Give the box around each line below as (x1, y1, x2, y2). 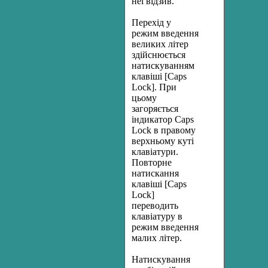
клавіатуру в (132, 211, 182, 221)
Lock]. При (132, 82, 176, 92)
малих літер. (132, 233, 182, 243)
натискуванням (132, 60, 194, 71)
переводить (132, 200, 178, 211)
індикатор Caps (132, 114, 194, 124)
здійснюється (132, 50, 185, 60)
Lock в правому (132, 125, 196, 135)
